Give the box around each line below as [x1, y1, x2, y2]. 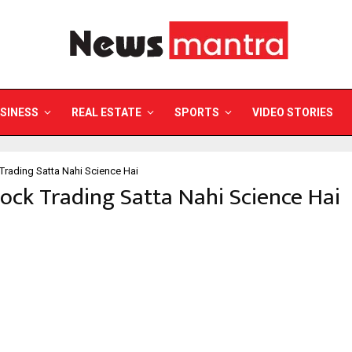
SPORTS [174, 106, 219, 119]
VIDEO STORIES [252, 106, 333, 119]
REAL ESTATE [71, 106, 141, 119]
